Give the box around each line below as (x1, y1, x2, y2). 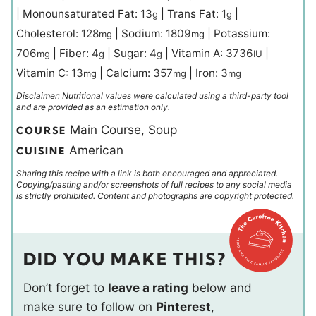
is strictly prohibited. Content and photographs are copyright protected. (16, 190, 294, 202)
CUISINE (16, 145, 69, 158)
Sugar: (114, 47, 150, 61)
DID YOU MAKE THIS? (23, 248, 226, 270)
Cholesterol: (16, 27, 81, 41)
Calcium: (106, 66, 153, 80)
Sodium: (121, 27, 166, 41)
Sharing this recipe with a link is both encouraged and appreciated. (16, 168, 278, 179)
